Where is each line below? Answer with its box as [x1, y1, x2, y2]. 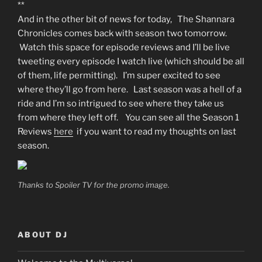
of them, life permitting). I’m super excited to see [18, 70, 220, 81]
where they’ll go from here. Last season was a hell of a [18, 84, 242, 95]
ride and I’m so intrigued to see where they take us [18, 98, 224, 109]
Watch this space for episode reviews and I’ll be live [18, 42, 230, 53]
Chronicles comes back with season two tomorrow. [18, 27, 229, 39]
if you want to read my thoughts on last [73, 126, 236, 137]
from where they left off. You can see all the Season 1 [18, 112, 239, 123]
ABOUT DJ [18, 229, 68, 239]
